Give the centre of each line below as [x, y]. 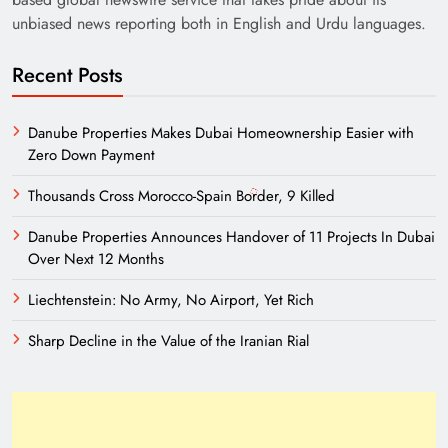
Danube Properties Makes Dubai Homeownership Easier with [221, 133]
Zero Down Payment [91, 155]
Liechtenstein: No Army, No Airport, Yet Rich [171, 300]
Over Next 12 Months [96, 259]
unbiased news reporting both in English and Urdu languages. [219, 24]
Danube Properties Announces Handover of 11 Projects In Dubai [231, 237]
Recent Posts [67, 75]
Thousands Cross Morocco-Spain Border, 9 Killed [181, 196]
